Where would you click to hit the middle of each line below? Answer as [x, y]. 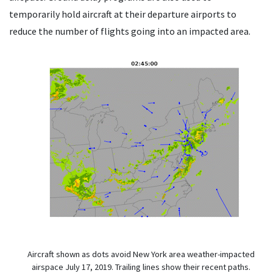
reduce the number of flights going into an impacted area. [130, 31]
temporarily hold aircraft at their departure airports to [123, 14]
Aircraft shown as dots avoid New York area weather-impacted [141, 254]
